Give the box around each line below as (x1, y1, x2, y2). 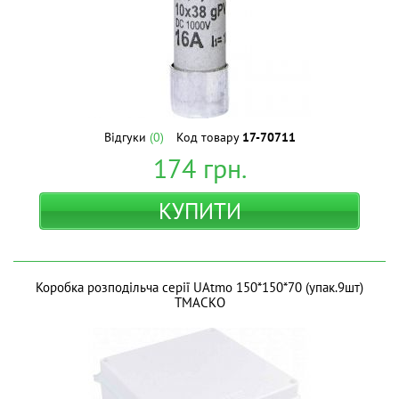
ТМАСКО (174, 294, 225, 311)
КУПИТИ (158, 197, 241, 225)
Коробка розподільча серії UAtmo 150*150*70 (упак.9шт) (36, 279, 363, 296)
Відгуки (103, 129, 150, 145)
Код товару (175, 129, 242, 145)
